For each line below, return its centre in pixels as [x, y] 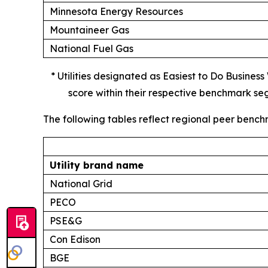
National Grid [81, 183]
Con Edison [75, 239]
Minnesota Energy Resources [116, 11]
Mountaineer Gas [89, 30]
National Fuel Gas [92, 48]
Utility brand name [97, 165]
